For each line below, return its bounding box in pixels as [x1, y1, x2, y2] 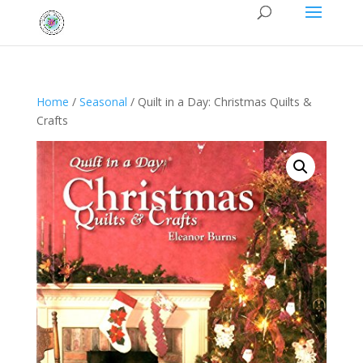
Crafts [36, 113, 68, 128]
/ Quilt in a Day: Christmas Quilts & [126, 94, 312, 109]
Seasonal [79, 94, 127, 109]
